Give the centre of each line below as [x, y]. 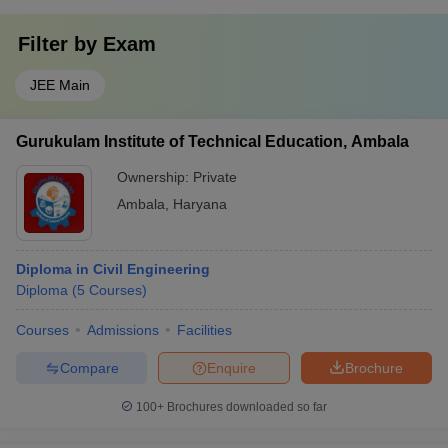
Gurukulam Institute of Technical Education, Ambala [212, 141]
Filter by [60, 44]
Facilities [204, 330]
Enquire [231, 367]
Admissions [123, 330]
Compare [89, 367]
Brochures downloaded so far [245, 407]
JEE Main [60, 85]
